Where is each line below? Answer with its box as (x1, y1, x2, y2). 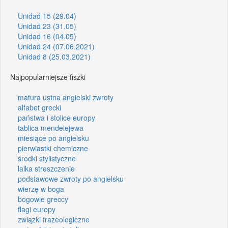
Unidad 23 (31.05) (18, 20, 76, 31)
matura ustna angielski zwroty (18, 92, 113, 102)
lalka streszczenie (18, 163, 75, 174)
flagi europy (18, 204, 55, 214)
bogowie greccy (18, 193, 68, 204)
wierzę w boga (18, 183, 64, 194)
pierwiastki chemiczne (18, 142, 88, 153)
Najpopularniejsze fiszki (10, 71, 85, 82)
